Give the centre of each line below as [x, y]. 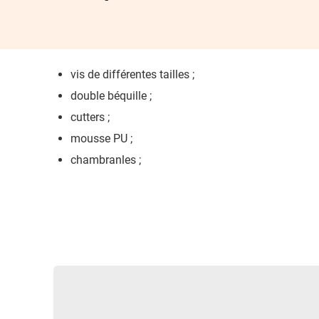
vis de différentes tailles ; [133, 74]
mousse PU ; [102, 138]
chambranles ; [106, 160]
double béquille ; [111, 96]
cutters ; [90, 117]
